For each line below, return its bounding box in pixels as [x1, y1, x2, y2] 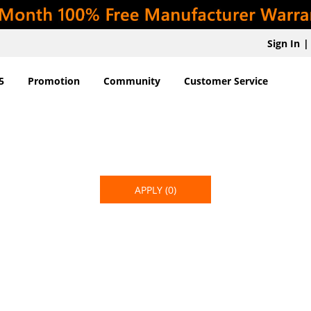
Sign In [267, 37, 300, 50]
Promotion [27, 74, 80, 87]
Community [103, 74, 160, 87]
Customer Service [183, 74, 268, 87]
